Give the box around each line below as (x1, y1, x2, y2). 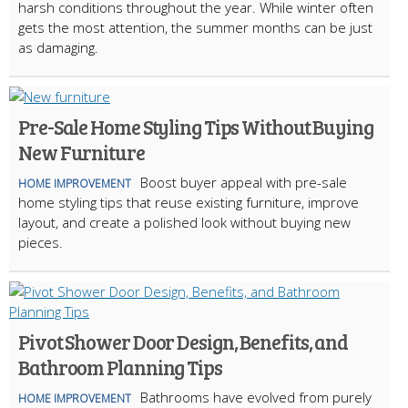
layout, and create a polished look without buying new (18, 212, 351, 231)
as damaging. (18, 37, 98, 56)
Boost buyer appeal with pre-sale (140, 172, 347, 191)
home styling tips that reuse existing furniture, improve (18, 192, 359, 211)
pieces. (18, 232, 63, 251)
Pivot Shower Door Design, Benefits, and (18, 327, 349, 355)
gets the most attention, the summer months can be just (18, 17, 372, 36)
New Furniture (18, 138, 145, 166)
